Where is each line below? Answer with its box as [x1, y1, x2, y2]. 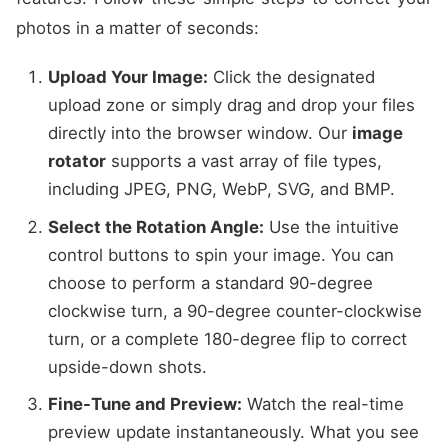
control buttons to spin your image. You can [48, 244, 394, 265]
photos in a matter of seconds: [16, 18, 259, 39]
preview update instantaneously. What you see [48, 422, 419, 443]
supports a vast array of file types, [106, 151, 382, 172]
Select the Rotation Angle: [48, 216, 264, 237]
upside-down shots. [48, 356, 207, 377]
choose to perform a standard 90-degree [48, 272, 373, 293]
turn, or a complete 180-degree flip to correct [48, 328, 407, 349]
